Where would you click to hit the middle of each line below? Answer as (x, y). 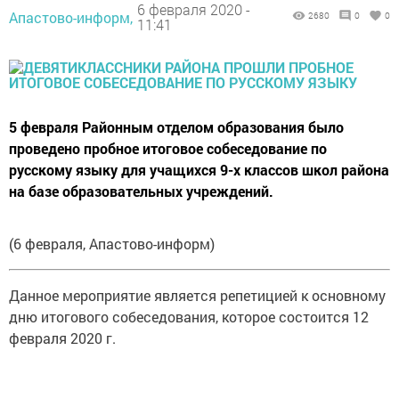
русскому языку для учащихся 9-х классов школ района (199, 169)
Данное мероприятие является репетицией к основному (197, 295)
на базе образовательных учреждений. (141, 191)
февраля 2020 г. (62, 338)
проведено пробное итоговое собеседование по (168, 148)
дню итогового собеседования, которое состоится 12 (189, 316)
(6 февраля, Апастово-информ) (112, 243)
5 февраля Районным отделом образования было (176, 126)
